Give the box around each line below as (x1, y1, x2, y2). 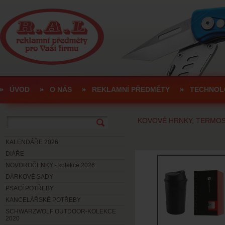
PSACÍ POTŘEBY (6, 185, 54, 192)
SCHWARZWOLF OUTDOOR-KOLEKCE (6, 208, 116, 215)
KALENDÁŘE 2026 (6, 139, 58, 146)
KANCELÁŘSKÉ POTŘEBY (6, 196, 81, 203)
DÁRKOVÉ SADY (6, 173, 53, 180)
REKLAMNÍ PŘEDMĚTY (92, 85, 170, 93)
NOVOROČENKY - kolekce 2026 (6, 162, 95, 169)
